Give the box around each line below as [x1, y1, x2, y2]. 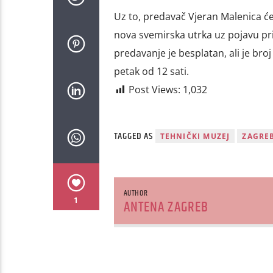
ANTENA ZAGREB [123, 197, 209, 219]
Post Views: [128, 82, 180, 96]
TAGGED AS [113, 128, 155, 144]
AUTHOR [123, 187, 148, 200]
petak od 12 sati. [113, 64, 189, 78]
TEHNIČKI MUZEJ [160, 130, 230, 141]
